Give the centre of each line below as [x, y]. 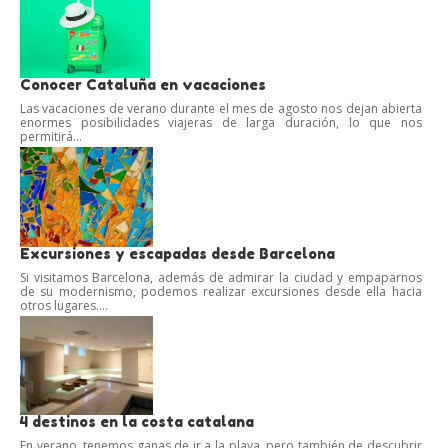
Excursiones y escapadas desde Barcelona [177, 253]
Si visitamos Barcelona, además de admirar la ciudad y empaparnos [221, 277]
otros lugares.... [64, 305]
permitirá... [51, 136]
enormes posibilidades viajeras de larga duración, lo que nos [221, 122]
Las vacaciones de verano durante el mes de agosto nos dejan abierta [221, 108]
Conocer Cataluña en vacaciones [143, 84]
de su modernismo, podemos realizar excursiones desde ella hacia [221, 291]
